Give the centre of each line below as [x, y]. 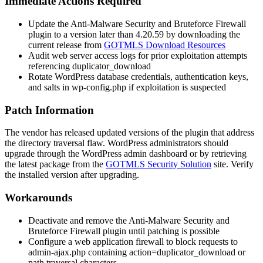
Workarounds [38, 198]
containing [107, 252]
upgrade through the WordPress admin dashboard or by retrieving [126, 154]
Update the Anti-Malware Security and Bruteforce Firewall [137, 23]
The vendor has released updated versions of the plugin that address [129, 133]
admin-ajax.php [57, 252]
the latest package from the [55, 164]
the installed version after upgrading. [72, 175]
